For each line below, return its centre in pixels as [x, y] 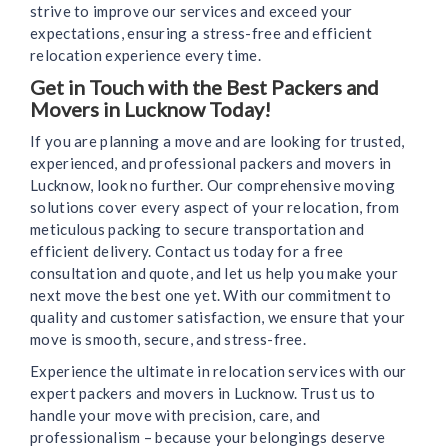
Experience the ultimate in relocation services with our [218, 371]
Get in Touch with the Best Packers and [204, 87]
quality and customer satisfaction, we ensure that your [218, 317]
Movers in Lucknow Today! [150, 109]
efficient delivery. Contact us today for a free [187, 251]
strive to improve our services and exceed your [191, 11]
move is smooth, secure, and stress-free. [168, 339]
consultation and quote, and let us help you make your [214, 273]
